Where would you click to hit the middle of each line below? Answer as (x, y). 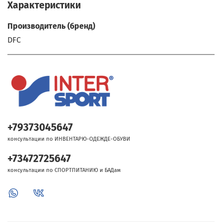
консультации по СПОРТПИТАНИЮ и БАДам (64, 170)
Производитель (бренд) (51, 26)
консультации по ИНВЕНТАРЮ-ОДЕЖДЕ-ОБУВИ (69, 139)
